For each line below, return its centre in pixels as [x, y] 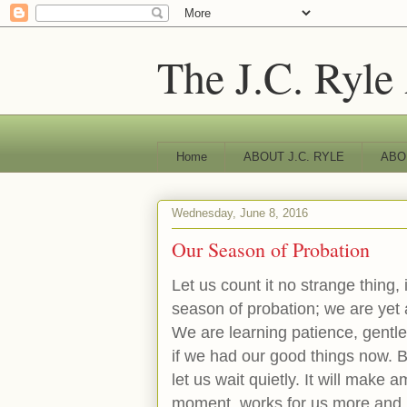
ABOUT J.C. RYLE [293, 156]
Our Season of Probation [271, 249]
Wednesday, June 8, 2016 [240, 213]
